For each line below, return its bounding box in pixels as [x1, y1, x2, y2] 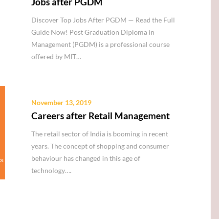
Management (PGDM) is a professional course [31, 40, 170, 49]
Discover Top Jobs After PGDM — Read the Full [31, 16, 175, 24]
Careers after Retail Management [31, 109, 170, 121]
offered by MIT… [31, 52, 82, 61]
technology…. [31, 166, 72, 175]
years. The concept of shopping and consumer [31, 141, 170, 150]
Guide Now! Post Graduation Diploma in [31, 28, 155, 37]
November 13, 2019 [31, 98, 92, 107]
